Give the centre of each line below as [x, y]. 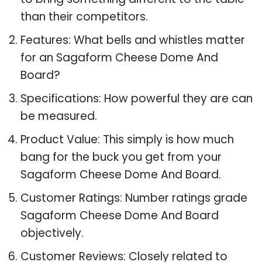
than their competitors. [84, 16]
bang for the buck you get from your [121, 157]
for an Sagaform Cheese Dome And [119, 57]
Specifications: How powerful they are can [137, 98]
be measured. [59, 116]
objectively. [52, 233]
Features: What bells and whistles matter [133, 40]
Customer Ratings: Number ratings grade [134, 198]
